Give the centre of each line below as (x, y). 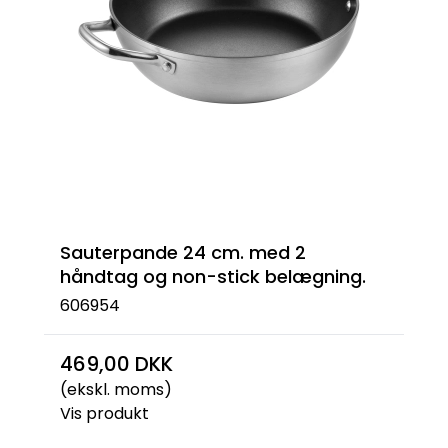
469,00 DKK (116, 363)
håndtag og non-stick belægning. (213, 276)
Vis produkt (104, 413)
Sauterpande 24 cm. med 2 (183, 252)
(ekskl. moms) (116, 389)
